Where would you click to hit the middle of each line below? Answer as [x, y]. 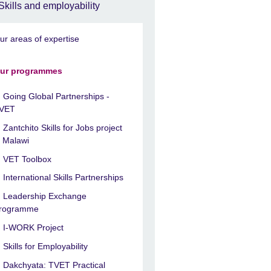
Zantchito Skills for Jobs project [63, 127]
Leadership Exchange [45, 196]
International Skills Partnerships [64, 178]
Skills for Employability [46, 246]
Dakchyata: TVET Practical [54, 265]
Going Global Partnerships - [57, 96]
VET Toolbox [28, 159]
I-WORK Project [34, 228]
